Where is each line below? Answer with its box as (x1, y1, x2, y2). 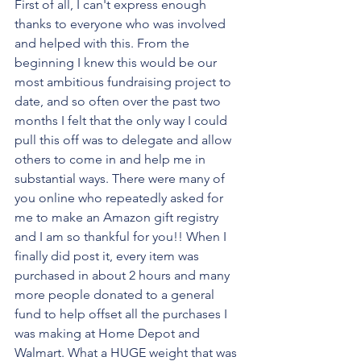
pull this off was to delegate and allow (15, 131, 234, 147)
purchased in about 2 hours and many (15, 267, 233, 283)
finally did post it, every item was (15, 247, 202, 263)
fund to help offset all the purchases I (15, 305, 230, 322)
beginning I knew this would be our (15, 54, 220, 70)
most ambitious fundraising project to (15, 73, 234, 89)
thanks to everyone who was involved (15, 15, 229, 31)
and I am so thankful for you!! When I (15, 228, 230, 244)
